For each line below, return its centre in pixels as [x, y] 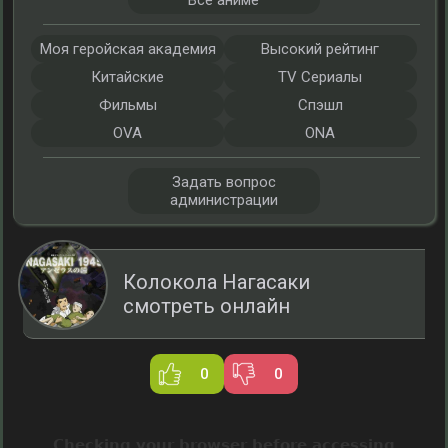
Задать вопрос [223, 182]
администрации [223, 200]
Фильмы [127, 105]
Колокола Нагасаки [216, 282]
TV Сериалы [320, 77]
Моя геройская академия [127, 49]
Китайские [128, 77]
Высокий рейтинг [320, 49]
